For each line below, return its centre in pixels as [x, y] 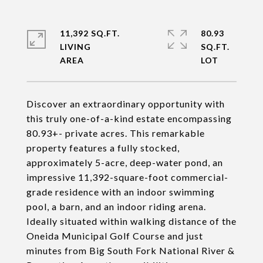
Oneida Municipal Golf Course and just [115, 236]
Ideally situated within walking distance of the [131, 221]
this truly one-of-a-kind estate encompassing [129, 118]
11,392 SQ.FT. [90, 33]
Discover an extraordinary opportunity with [126, 104]
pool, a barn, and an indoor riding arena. [116, 206]
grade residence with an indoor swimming [121, 192]
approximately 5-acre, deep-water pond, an [125, 162]
